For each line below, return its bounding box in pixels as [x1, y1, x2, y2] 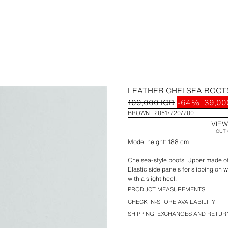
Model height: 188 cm [128, 137, 189, 146]
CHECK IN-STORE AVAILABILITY [128, 197, 216, 206]
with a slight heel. [128, 174, 177, 183]
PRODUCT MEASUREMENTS [128, 185, 206, 193]
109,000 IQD [128, 97, 175, 108]
